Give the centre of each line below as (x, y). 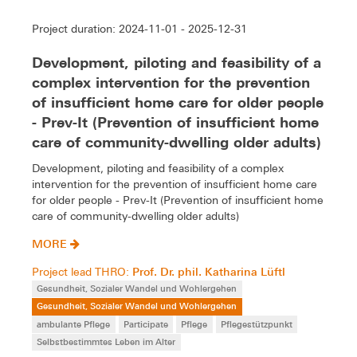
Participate (145, 324)
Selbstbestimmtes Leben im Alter (106, 341)
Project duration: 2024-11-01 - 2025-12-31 (139, 29)
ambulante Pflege (74, 324)
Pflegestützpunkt (257, 324)
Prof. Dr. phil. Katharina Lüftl (209, 272)
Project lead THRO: (82, 272)
